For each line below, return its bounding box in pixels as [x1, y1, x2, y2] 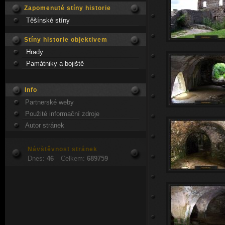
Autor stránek [25, 122, 65, 129]
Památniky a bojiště [26, 60, 84, 67]
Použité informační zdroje [25, 110, 100, 118]
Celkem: [61, 155, 87, 162]
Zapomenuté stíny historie [24, 5, 111, 12]
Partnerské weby [25, 98, 74, 106]
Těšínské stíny [26, 17, 70, 24]
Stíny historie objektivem [24, 36, 107, 43]
